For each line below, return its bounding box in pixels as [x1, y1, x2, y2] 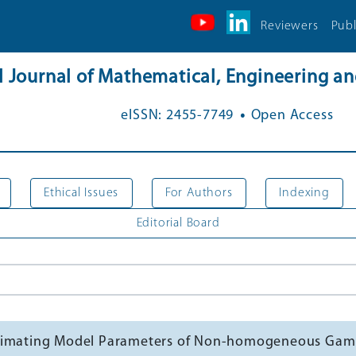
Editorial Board [136, 216, 220, 230]
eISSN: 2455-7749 [121, 107, 234, 123]
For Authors [164, 186, 233, 199]
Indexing [279, 186, 330, 199]
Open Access [250, 107, 334, 123]
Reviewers [261, 19, 319, 33]
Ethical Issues [43, 186, 119, 199]
